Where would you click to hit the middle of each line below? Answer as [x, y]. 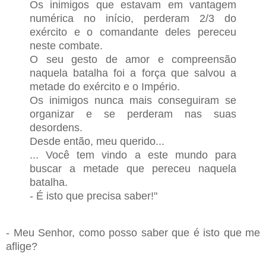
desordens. [56, 128]
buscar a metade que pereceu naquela [133, 169]
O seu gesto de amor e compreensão [133, 60]
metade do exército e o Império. [105, 87]
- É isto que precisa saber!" [94, 196]
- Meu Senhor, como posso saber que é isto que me [133, 232]
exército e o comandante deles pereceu [133, 32]
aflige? [22, 246]
